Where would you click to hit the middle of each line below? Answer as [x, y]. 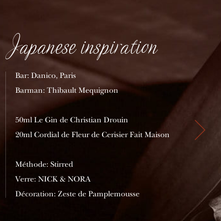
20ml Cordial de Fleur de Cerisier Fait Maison [93, 135]
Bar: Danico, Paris [46, 76]
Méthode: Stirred [44, 165]
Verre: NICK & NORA [53, 179]
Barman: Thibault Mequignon [67, 91]
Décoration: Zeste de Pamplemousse [78, 194]
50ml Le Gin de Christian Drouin [72, 120]
